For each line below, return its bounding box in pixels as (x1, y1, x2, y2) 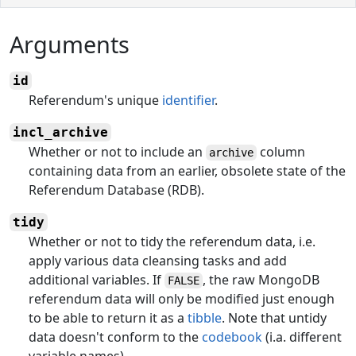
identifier (162, 91, 215, 109)
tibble (188, 308, 222, 327)
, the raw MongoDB (203, 270, 319, 288)
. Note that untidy (222, 308, 327, 327)
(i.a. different (262, 327, 342, 346)
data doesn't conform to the (29, 327, 202, 346)
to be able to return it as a (29, 308, 188, 327)
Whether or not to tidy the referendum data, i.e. (29, 232, 315, 250)
